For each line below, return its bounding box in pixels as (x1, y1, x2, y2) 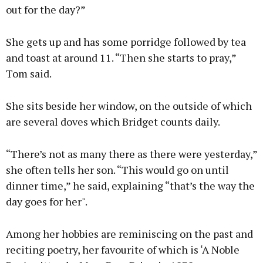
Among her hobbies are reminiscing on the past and (6, 227, 253, 241)
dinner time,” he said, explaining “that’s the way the (6, 178, 255, 193)
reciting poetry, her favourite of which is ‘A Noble (6, 242, 240, 257)
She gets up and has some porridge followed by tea (6, 35, 246, 49)
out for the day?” (6, 2, 86, 17)
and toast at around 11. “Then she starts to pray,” (6, 50, 236, 65)
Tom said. (6, 66, 52, 81)
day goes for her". (6, 194, 87, 209)
